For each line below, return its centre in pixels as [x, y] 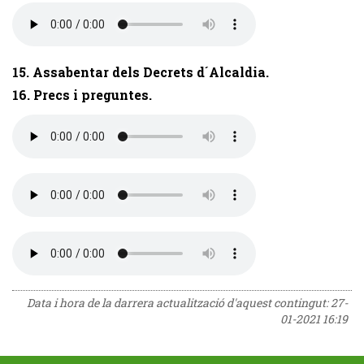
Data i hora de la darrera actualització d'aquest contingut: [179, 303]
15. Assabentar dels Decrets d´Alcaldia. [141, 72]
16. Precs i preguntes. [82, 95]
